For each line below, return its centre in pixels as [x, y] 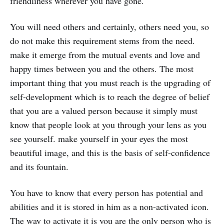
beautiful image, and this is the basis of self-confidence [110, 153]
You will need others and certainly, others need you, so [109, 27]
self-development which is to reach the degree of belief [110, 97]
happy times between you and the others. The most [102, 69]
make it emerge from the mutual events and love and [105, 55]
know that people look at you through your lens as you [108, 125]
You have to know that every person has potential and [106, 193]
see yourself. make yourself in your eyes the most [99, 139]
